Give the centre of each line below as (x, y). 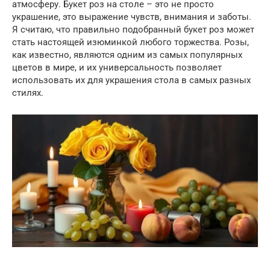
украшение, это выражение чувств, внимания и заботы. (132, 17)
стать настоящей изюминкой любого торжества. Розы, (130, 42)
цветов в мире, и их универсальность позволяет (117, 67)
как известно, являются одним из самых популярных (127, 55)
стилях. (28, 93)
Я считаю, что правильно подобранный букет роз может (133, 29)
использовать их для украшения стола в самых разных (131, 80)
